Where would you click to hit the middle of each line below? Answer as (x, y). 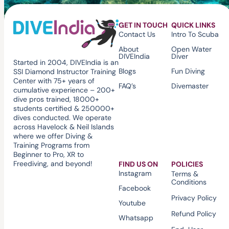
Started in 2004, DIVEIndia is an (66, 63)
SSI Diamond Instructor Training (64, 72)
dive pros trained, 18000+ (56, 99)
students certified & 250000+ (64, 109)
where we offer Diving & (53, 136)
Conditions (189, 182)
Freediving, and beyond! (53, 164)
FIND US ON (138, 164)
